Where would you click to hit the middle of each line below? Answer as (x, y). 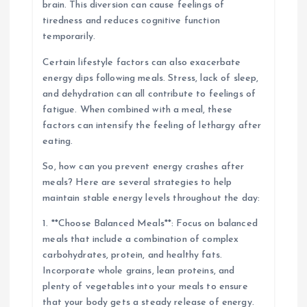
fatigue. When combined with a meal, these (138, 110)
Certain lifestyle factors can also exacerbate (142, 62)
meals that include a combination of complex (141, 239)
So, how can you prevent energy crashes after (144, 167)
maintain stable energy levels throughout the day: (151, 198)
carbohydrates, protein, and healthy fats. (133, 255)
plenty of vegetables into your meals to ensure (145, 286)
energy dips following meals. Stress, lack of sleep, (151, 78)
